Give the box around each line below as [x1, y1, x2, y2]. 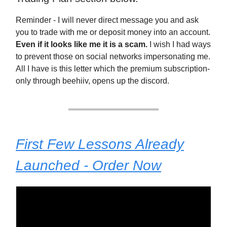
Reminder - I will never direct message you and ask [16, 16, 199, 24]
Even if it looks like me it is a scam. [16, 40, 147, 49]
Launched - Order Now [16, 158, 161, 173]
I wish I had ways [147, 40, 211, 49]
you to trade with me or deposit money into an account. [16, 28, 210, 36]
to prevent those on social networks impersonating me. [16, 52, 210, 61]
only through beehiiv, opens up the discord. [16, 77, 169, 85]
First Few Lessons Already [16, 136, 184, 152]
